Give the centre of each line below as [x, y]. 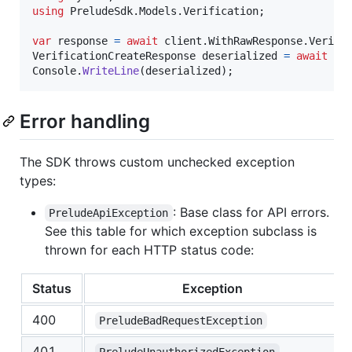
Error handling [85, 121]
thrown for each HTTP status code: [149, 249]
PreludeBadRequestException [181, 320]
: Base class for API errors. [253, 212]
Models [158, 11]
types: [38, 180]
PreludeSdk [101, 11]
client [183, 40]
